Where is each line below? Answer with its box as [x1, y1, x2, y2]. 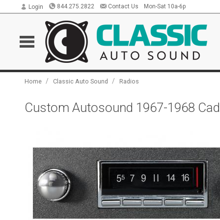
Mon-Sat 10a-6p [143, 3, 186, 10]
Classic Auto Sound [53, 78, 109, 85]
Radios [119, 78, 139, 85]
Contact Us [108, 3, 138, 10]
